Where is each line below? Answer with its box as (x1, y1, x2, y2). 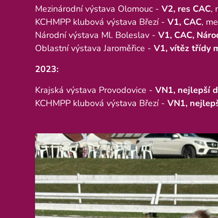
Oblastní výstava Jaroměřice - (35, 42, 154, 54)
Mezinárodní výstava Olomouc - (35, 2, 162, 15)
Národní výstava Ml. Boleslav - (35, 29, 156, 41)
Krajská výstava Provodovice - (35, 84, 155, 96)
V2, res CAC (162, 2, 211, 15)
